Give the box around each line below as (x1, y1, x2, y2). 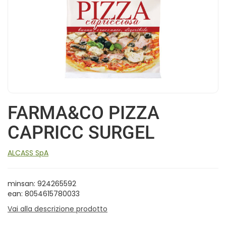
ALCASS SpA (8, 147, 48, 158)
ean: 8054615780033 (8, 188, 80, 199)
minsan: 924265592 (8, 178, 76, 189)
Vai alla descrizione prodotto (8, 203, 107, 214)
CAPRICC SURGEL (8, 122, 154, 143)
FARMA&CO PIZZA (8, 102, 159, 124)
